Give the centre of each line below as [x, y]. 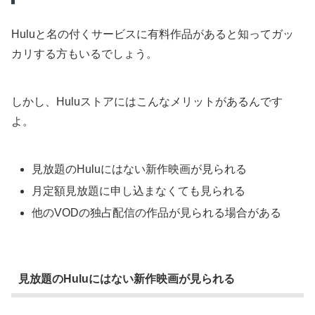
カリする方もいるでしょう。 [84, 53]
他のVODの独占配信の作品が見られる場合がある [157, 213]
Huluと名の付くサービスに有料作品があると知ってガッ [153, 34]
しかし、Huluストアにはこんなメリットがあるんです [147, 101]
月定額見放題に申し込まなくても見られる [139, 191]
